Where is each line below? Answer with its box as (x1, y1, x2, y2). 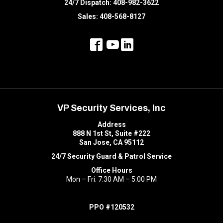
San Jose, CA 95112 (79, 138, 144, 147)
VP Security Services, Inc (57, 103, 166, 113)
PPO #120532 (89, 203, 134, 212)
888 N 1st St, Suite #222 (73, 129, 150, 138)
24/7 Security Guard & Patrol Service (51, 152, 172, 161)
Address (97, 120, 126, 129)
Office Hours (91, 166, 132, 175)
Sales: (78, 12, 100, 21)
